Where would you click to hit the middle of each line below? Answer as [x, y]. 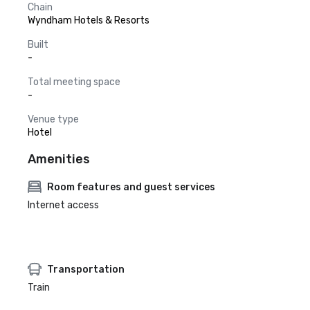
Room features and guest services [131, 187]
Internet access [63, 205]
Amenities [59, 159]
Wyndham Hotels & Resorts [89, 20]
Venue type [53, 119]
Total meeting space [74, 82]
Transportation [86, 269]
